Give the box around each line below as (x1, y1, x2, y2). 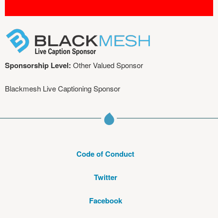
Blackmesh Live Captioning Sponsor (5, 83, 120, 93)
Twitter (93, 172, 117, 182)
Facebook (89, 195, 122, 206)
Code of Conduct (76, 148, 134, 159)
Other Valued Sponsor (73, 60, 143, 70)
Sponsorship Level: (5, 60, 73, 71)
